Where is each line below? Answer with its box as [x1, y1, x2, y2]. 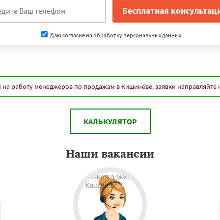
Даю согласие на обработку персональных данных [49, 31, 181, 39]
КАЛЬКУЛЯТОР [83, 116, 137, 126]
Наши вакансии [66, 146, 154, 161]
